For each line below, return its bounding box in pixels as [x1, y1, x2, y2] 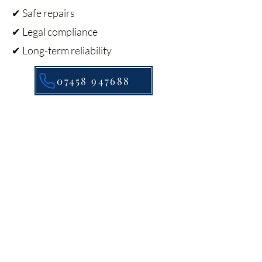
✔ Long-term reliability [12, 44, 112, 57]
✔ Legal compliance [12, 25, 98, 38]
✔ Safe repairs [12, 6, 75, 19]
